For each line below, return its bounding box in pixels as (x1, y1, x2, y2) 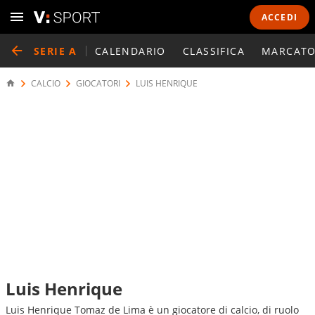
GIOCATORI (76, 77, 120, 89)
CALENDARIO (94, 44, 166, 58)
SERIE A (34, 44, 77, 58)
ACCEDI (261, 11, 297, 23)
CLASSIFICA (182, 44, 245, 58)
